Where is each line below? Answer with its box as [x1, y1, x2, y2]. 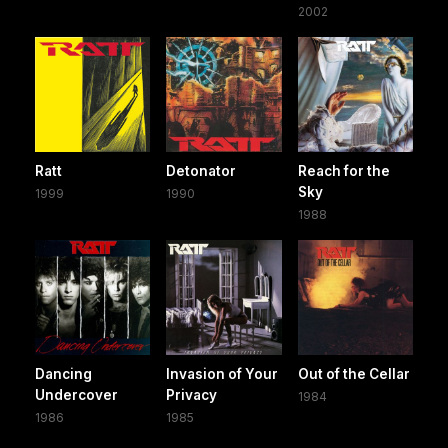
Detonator [166, 162, 237, 179]
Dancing [35, 366, 92, 383]
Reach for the [297, 162, 390, 179]
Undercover [35, 387, 118, 404]
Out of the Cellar [297, 366, 410, 383]
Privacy [166, 387, 218, 404]
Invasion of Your [166, 366, 279, 383]
